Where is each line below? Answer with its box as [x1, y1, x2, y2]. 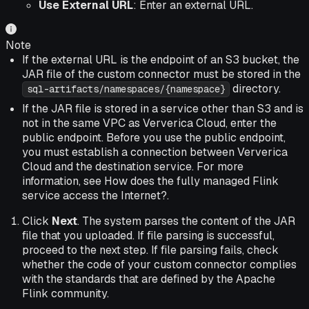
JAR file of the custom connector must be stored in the [22, 67, 301, 82]
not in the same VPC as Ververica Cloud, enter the [22, 116, 277, 131]
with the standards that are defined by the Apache [22, 272, 275, 287]
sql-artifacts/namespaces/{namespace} [26, 83, 226, 96]
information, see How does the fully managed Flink [22, 174, 279, 189]
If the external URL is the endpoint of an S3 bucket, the [22, 52, 299, 68]
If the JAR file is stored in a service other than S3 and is [22, 101, 303, 117]
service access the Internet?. [22, 188, 169, 203]
